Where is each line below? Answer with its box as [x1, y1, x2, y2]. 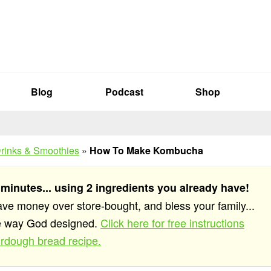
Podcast [105, 85, 143, 99]
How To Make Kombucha [90, 143, 203, 157]
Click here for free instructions [100, 215, 244, 230]
